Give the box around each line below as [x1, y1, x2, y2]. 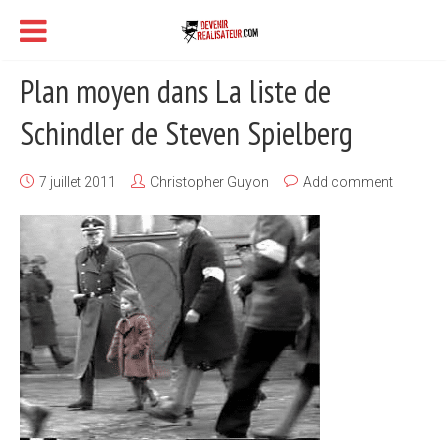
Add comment [303, 174, 393, 190]
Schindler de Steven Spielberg [20, 112, 353, 154]
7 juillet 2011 [39, 174, 116, 190]
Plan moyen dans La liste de [20, 70, 331, 112]
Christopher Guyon [150, 174, 269, 190]
